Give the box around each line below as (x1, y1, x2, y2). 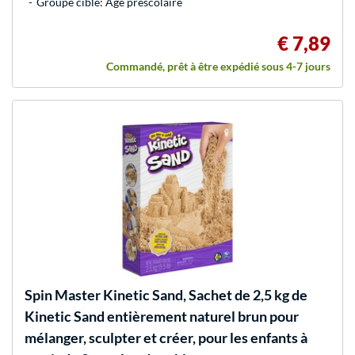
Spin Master (25, 286, 101, 304)
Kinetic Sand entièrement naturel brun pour (25, 307, 299, 326)
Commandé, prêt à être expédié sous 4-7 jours (106, 59, 330, 74)
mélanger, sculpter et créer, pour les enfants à (25, 329, 307, 347)
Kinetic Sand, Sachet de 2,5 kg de (101, 286, 307, 304)
